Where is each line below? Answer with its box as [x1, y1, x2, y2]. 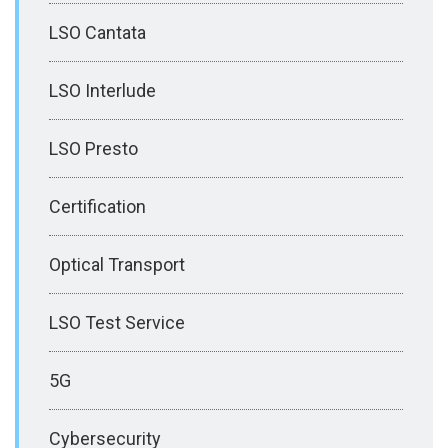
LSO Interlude [49, 79, 156, 101]
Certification [49, 195, 146, 217]
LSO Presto [49, 137, 138, 159]
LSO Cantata [49, 21, 146, 43]
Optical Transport [49, 253, 185, 275]
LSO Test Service [49, 311, 185, 333]
